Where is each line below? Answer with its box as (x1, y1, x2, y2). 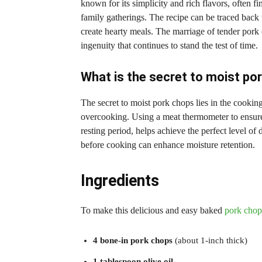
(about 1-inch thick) (173, 235, 247, 245)
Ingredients (81, 171, 159, 190)
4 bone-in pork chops (93, 235, 173, 245)
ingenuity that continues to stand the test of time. (81, 40, 258, 50)
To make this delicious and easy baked (81, 205, 225, 215)
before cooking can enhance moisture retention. (81, 139, 255, 150)
